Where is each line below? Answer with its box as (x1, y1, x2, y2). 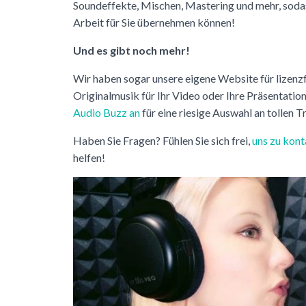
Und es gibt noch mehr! (73, 43, 190, 57)
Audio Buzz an (73, 105, 140, 119)
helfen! (73, 150, 105, 164)
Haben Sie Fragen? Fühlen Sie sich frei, (73, 133, 252, 147)
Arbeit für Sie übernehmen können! (73, 15, 235, 29)
